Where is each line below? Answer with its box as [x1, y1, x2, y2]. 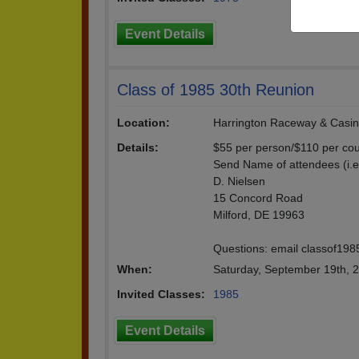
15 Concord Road [213, 192, 303, 204]
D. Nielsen [213, 175, 265, 188]
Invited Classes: [117, 288, 205, 301]
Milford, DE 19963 [213, 208, 305, 221]
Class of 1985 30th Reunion [117, 81, 314, 99]
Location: [117, 116, 170, 129]
